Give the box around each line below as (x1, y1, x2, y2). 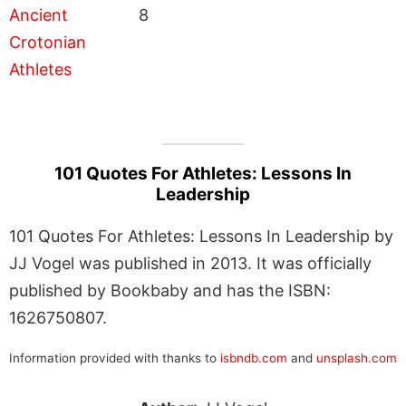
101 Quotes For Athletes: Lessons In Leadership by (9, 226, 393, 246)
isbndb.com (220, 350, 287, 365)
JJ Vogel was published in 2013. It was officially (9, 253, 372, 273)
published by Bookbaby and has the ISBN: (9, 280, 331, 300)
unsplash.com (316, 350, 397, 365)
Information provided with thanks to (9, 350, 220, 365)
